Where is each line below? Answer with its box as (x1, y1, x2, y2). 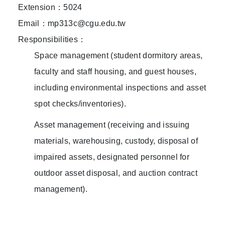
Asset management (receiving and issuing (34, 121, 190, 130)
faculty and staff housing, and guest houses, (34, 67, 197, 76)
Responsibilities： (18, 35, 86, 44)
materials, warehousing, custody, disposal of (34, 137, 198, 146)
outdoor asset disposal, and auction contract (34, 169, 198, 178)
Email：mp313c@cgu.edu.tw (18, 19, 126, 28)
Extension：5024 (18, 3, 82, 12)
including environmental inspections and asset (34, 83, 206, 92)
